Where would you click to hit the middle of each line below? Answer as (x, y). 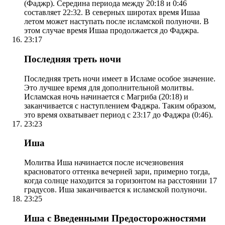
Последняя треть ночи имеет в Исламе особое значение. (120, 78)
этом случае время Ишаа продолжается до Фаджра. (111, 31)
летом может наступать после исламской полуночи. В (117, 22)
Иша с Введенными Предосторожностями (115, 218)
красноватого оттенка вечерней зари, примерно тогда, (117, 172)
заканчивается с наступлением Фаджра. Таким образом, (120, 105)
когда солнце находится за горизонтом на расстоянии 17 (121, 181)
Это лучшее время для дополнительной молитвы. (109, 87)
